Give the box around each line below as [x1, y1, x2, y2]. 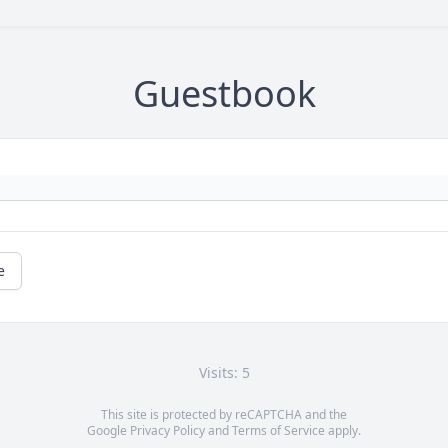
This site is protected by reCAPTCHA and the [101, 406, 347, 423]
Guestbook [132, 69, 316, 118]
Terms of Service [232, 422, 325, 439]
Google [87, 422, 130, 439]
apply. [325, 422, 361, 439]
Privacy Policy [130, 422, 205, 439]
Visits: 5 [198, 363, 250, 382]
